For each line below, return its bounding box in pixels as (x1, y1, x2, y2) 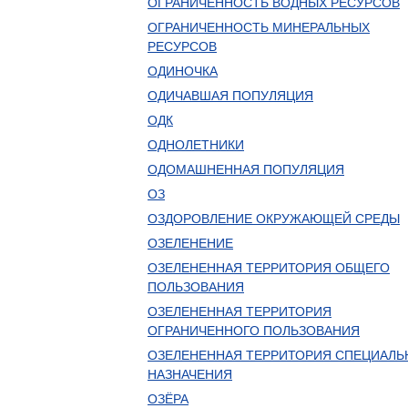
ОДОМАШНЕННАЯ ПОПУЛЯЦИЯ (148, 162, 344, 177)
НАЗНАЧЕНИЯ (148, 367, 232, 382)
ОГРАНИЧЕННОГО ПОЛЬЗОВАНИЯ (148, 323, 360, 338)
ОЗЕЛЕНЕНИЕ (148, 236, 233, 250)
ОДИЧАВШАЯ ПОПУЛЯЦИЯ (148, 88, 313, 103)
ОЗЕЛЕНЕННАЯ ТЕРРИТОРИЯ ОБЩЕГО (148, 260, 390, 275)
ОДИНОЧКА (148, 64, 218, 78)
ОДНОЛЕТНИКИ (148, 138, 244, 152)
